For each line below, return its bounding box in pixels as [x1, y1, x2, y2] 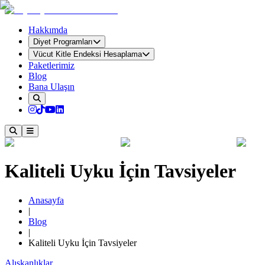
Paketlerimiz [28, 60, 75, 70]
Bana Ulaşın [28, 82, 75, 92]
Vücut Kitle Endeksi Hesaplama [33, 50, 142, 59]
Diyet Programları [33, 37, 93, 46]
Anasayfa [28, 195, 64, 205]
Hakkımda [28, 25, 67, 35]
